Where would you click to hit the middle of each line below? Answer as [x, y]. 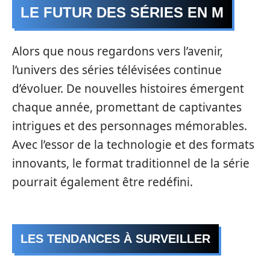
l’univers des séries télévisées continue [117, 70]
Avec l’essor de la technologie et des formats [133, 144]
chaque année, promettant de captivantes [127, 107]
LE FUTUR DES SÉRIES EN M [122, 12]
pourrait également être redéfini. [102, 182]
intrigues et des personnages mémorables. [130, 126]
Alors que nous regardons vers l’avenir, [118, 51]
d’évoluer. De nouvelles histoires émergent [128, 88]
